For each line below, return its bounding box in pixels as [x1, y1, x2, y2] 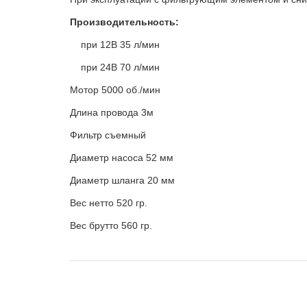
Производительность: [70, 16, 179, 28]
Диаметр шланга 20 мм [70, 175, 175, 186]
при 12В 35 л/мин [70, 39, 160, 51]
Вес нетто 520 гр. [70, 197, 147, 209]
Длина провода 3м [70, 107, 153, 119]
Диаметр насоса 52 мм [70, 152, 173, 164]
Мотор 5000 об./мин [70, 84, 160, 96]
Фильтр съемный [70, 130, 146, 141]
